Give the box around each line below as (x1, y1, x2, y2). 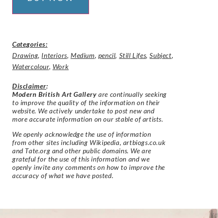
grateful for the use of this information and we (12, 155, 150, 163)
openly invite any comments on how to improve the (12, 163, 165, 172)
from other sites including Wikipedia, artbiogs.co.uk (12, 138, 166, 147)
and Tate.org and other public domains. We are (12, 146, 152, 155)
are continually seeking (96, 90, 167, 98)
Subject (149, 51, 172, 59)
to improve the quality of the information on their (12, 98, 161, 107)
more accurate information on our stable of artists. (12, 115, 163, 123)
